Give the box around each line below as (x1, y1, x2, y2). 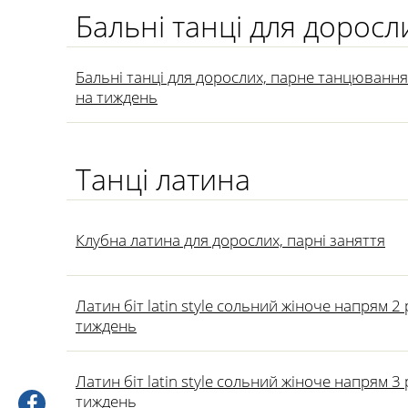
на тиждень (76, 87, 158, 107)
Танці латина (76, 159, 250, 199)
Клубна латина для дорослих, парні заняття (76, 229, 385, 250)
